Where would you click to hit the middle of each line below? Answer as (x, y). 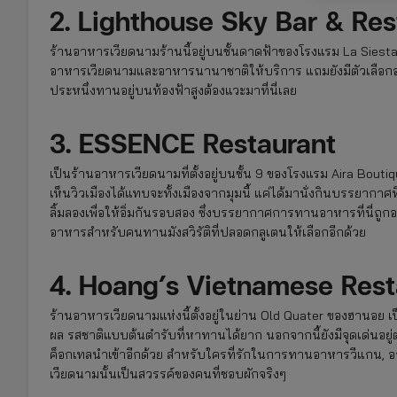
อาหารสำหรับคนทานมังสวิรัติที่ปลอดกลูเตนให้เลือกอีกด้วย (208, 232)
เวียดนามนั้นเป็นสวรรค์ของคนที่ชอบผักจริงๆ (168, 374)
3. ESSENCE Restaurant (193, 142)
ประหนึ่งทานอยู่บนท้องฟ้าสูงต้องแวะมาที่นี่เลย (173, 90)
